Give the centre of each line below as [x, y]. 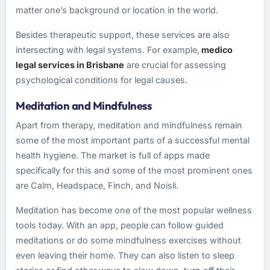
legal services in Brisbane [70, 65]
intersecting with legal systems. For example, [108, 50]
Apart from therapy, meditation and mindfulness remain [129, 125]
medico [216, 50]
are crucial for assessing [175, 65]
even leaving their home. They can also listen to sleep [125, 255]
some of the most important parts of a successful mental [133, 140]
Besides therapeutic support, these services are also [123, 35]
